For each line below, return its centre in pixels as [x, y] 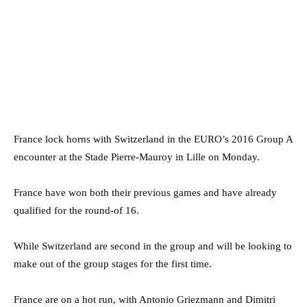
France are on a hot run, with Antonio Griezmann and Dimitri [145, 299]
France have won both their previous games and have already [145, 192]
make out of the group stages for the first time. [113, 263]
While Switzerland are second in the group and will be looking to [153, 246]
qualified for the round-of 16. [76, 210]
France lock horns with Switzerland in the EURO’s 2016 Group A [153, 139]
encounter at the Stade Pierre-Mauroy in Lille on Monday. [137, 157]
